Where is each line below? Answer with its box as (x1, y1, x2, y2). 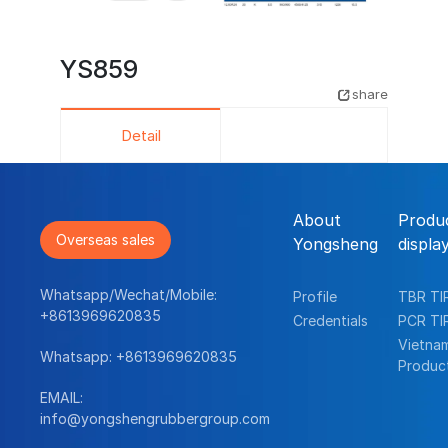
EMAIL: (40, 386, 84, 408)
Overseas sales (56, 228, 156, 250)
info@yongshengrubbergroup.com (40, 407, 271, 429)
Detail (120, 123, 161, 146)
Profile (292, 286, 337, 308)
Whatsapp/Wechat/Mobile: (40, 283, 218, 305)
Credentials (292, 309, 368, 331)
